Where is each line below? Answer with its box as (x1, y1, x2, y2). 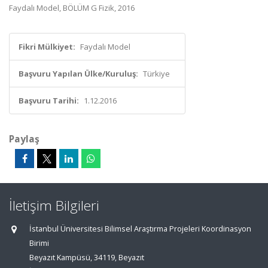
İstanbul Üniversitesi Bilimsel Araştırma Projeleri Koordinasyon (29, 224, 251, 234)
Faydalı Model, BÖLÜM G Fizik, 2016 (9, 2, 135, 13)
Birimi (29, 238, 49, 248)
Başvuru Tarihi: (19, 95, 79, 106)
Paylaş (9, 132, 39, 145)
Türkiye (143, 68, 170, 79)
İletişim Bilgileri (9, 196, 99, 215)
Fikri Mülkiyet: (19, 41, 75, 52)
